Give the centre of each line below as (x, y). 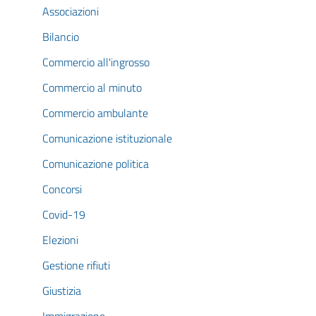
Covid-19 (64, 214)
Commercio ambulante (95, 113)
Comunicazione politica (96, 164)
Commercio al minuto (92, 87)
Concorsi (62, 189)
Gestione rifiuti (76, 265)
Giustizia (62, 291)
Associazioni (71, 11)
